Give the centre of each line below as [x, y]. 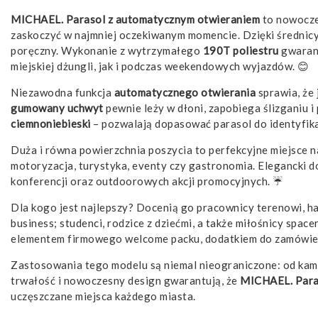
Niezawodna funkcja [62, 93]
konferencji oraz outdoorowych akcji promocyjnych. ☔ [147, 181]
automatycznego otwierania [185, 93]
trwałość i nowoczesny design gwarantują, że [125, 281]
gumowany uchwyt [57, 108]
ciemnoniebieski [51, 124]
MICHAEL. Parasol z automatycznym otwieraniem [135, 20]
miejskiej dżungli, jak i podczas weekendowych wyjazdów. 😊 [160, 66]
